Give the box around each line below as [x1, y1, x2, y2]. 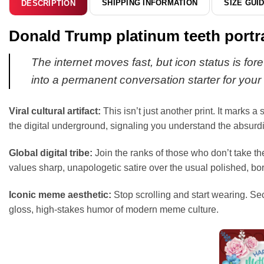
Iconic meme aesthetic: [9, 189, 111, 200]
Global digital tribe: [9, 147, 93, 158]
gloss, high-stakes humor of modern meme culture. [9, 204, 219, 214]
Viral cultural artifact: [9, 106, 101, 117]
